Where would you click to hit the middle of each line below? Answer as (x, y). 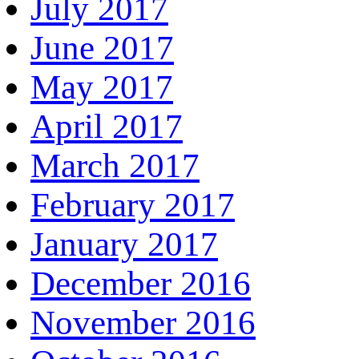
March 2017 (115, 165)
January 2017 (124, 244)
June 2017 (102, 47)
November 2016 (143, 322)
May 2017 (102, 87)
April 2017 (107, 126)
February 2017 (133, 204)
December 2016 (141, 283)
